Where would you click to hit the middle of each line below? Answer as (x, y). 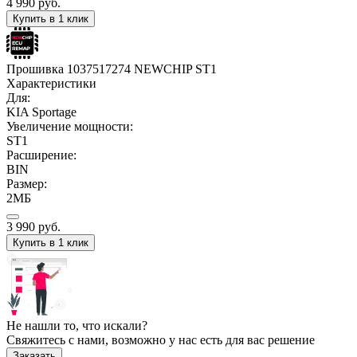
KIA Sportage (41, 112)
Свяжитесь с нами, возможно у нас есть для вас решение (161, 339)
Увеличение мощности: (70, 126)
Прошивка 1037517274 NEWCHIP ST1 (112, 69)
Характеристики (51, 83)
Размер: (27, 183)
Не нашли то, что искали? (77, 325)
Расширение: (41, 155)
